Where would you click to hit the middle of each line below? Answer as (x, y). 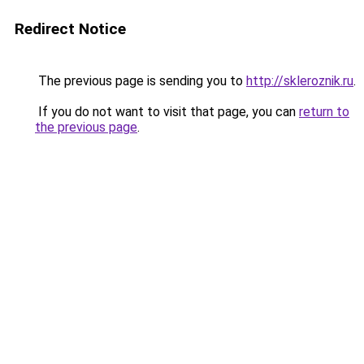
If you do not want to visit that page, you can (167, 112)
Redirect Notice (70, 29)
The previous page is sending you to (141, 81)
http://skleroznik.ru (300, 81)
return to (324, 112)
